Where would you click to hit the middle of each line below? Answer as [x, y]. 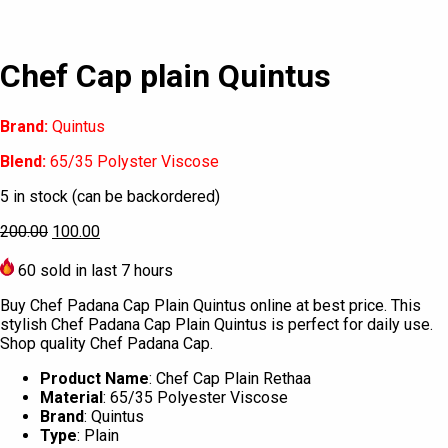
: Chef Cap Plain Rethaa [230, 378]
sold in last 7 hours [104, 270]
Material [71, 397]
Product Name [94, 378]
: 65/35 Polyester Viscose [195, 397]
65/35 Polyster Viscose [132, 161]
